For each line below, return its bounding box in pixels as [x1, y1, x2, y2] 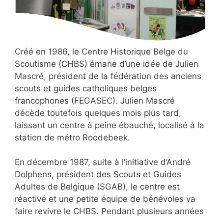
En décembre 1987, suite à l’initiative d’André [15, 157, 191, 167]
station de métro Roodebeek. [15, 132, 130, 142]
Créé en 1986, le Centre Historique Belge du [15, 46, 188, 56]
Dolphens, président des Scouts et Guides [15, 169, 181, 180]
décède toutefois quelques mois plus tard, [15, 108, 181, 118]
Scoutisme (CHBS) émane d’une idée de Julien [15, 58, 198, 69]
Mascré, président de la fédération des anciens [15, 71, 201, 81]
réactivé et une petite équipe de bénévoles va [15, 194, 195, 204]
